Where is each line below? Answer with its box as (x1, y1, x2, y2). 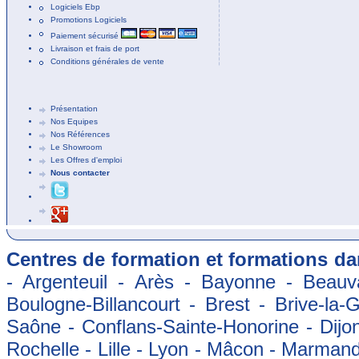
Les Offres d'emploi (50, 155, 122, 164)
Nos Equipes (50, 117, 98, 126)
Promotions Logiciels (50, 15, 127, 24)
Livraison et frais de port (50, 44, 139, 53)
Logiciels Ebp (50, 2, 100, 11)
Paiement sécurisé (50, 31, 121, 40)
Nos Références (50, 130, 110, 139)
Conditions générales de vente (50, 57, 164, 66)
